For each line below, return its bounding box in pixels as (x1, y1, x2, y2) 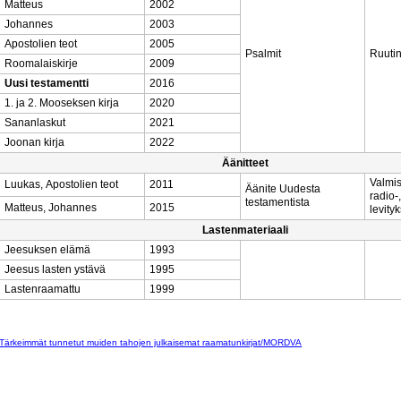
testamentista (245, 196, 310, 209)
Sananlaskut (4, 116, 65, 129)
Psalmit (245, 47, 281, 60)
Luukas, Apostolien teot (4, 178, 118, 191)
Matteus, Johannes (4, 201, 97, 214)
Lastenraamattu (4, 283, 81, 295)
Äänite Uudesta (245, 183, 320, 195)
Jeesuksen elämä (4, 243, 90, 256)
